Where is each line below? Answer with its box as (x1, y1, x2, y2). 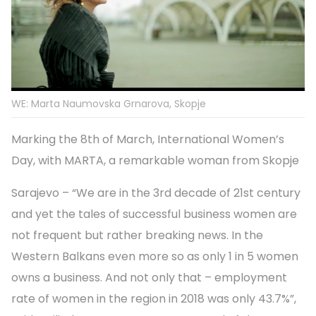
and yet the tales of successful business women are (11, 205, 297, 222)
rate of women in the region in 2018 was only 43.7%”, (11, 290, 296, 307)
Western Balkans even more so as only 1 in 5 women (11, 248, 298, 265)
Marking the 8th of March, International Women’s (11, 130, 284, 147)
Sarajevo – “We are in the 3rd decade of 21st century (11, 184, 300, 201)
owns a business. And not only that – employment (11, 269, 287, 286)
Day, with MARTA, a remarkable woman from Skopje (11, 152, 299, 169)
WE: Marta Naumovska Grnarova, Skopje (11, 96, 206, 111)
